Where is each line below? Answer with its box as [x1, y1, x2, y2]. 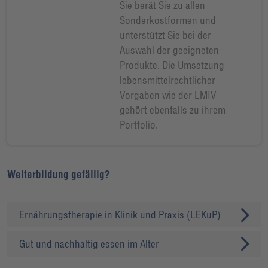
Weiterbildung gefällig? [7, 168, 110, 181]
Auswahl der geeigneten [119, 43, 219, 56]
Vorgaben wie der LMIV [119, 88, 216, 101]
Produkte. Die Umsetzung [119, 58, 224, 71]
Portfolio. [119, 118, 158, 131]
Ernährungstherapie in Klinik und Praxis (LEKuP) [19, 208, 221, 221]
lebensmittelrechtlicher [119, 73, 215, 86]
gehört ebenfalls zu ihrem [119, 103, 226, 116]
